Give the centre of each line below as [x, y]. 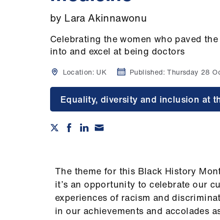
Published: [149, 72]
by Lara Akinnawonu [99, 18]
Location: [79, 72]
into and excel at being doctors [118, 51]
